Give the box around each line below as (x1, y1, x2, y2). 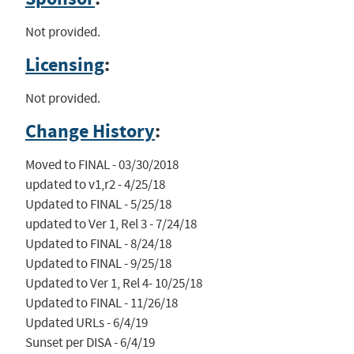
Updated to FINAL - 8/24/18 (24, 235, 171, 253)
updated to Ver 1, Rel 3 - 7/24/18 (24, 216, 197, 233)
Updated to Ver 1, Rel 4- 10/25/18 (24, 275, 202, 292)
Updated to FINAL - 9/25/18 (24, 255, 171, 273)
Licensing (24, 52, 104, 78)
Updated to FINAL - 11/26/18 (24, 295, 178, 312)
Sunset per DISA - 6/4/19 (24, 334, 155, 352)
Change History (24, 119, 155, 145)
